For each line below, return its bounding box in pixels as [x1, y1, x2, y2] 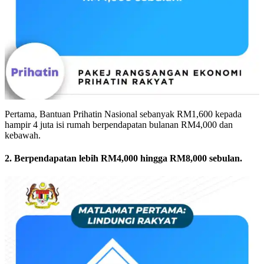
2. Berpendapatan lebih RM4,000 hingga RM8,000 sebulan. [5, 153, 242, 163]
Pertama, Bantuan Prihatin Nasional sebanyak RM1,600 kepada [5, 108, 242, 119]
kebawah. [5, 130, 41, 140]
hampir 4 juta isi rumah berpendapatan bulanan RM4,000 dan [5, 119, 233, 130]
